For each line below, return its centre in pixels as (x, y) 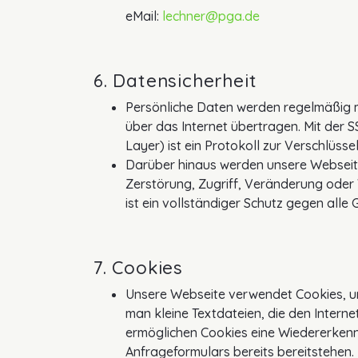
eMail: (144, 16)
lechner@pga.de (211, 16)
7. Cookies (138, 268)
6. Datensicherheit (175, 81)
